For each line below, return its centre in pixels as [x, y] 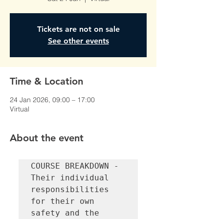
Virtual [20, 109]
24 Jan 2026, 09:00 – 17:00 [52, 100]
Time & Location [46, 81]
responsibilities [70, 190]
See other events [78, 41]
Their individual [70, 178]
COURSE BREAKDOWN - [75, 166]
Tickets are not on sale [78, 29]
